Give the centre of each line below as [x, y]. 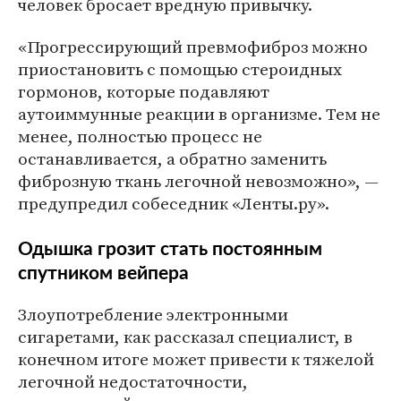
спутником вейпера [103, 273]
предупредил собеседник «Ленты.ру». [174, 203]
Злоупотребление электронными [153, 314]
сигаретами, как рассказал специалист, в [185, 337]
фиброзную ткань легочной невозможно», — [198, 181]
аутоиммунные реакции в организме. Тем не [199, 114]
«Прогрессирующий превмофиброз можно [193, 47]
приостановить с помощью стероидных [180, 69]
